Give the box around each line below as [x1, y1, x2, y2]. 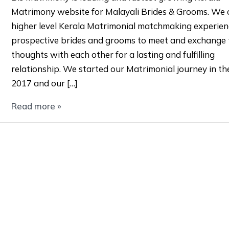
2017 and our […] [11, 78, 78, 89]
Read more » [11, 101, 61, 112]
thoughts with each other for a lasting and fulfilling [11, 49, 215, 60]
